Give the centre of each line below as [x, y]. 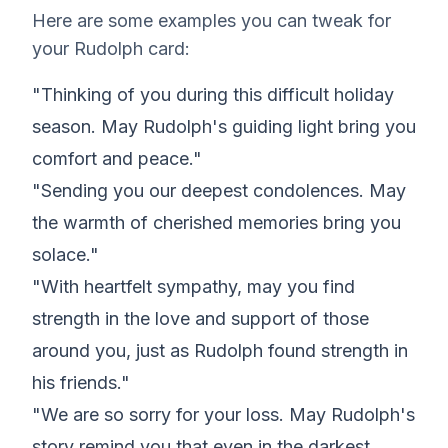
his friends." [81, 382]
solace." [65, 254]
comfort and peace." [117, 158]
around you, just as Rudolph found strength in [220, 350]
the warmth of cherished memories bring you [216, 222]
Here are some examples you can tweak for [211, 20]
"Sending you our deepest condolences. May [219, 190]
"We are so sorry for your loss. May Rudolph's [223, 414]
